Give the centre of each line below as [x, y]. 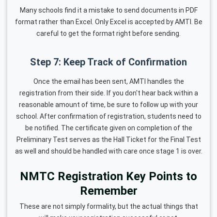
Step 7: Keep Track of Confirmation [108, 62]
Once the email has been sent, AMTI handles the [108, 81]
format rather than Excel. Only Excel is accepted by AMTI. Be [108, 22]
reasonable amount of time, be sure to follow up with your [108, 104]
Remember [108, 191]
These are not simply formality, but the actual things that [108, 206]
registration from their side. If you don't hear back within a [108, 93]
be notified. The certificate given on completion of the [108, 128]
